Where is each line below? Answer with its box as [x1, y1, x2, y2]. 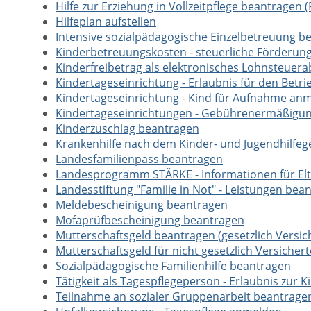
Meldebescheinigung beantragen [56, 197, 228, 212]
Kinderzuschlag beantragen [56, 121, 199, 136]
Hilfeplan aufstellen [56, 14, 156, 29]
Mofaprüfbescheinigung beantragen [56, 212, 244, 228]
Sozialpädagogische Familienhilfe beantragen [56, 258, 291, 274]
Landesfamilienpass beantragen [56, 151, 223, 167]
